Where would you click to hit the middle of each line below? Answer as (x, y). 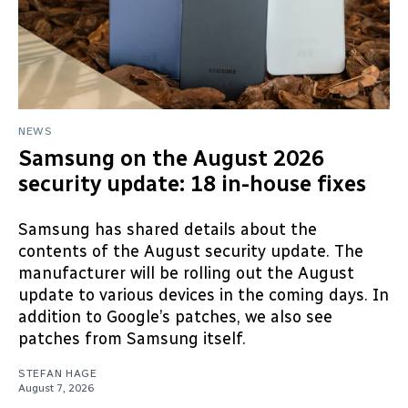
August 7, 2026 (56, 388)
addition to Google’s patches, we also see (175, 317)
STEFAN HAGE (58, 374)
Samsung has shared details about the (168, 230)
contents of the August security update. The (191, 252)
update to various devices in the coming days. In (204, 296)
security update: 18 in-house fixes (192, 184)
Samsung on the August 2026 (171, 158)
